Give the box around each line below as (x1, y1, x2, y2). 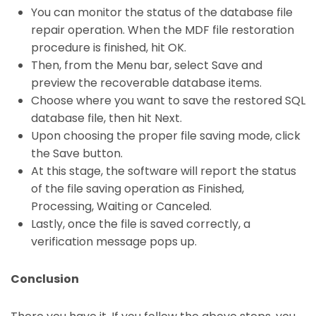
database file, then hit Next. (30, 109, 182, 126)
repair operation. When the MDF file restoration (30, 21, 294, 38)
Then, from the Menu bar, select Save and (30, 56, 262, 73)
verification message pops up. (30, 233, 197, 250)
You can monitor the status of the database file (30, 4, 293, 20)
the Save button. (30, 145, 123, 162)
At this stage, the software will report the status (30, 162, 296, 179)
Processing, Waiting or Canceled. (30, 197, 212, 214)
